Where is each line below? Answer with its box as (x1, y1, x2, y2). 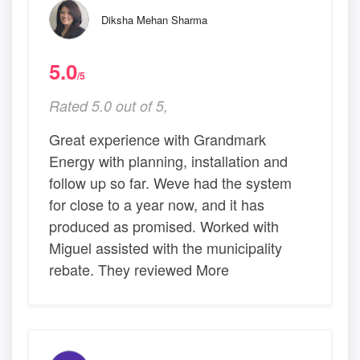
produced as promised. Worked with (49, 215, 279, 237)
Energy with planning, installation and (49, 150, 288, 172)
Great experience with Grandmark (49, 129, 266, 150)
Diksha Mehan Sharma (101, 12, 207, 28)
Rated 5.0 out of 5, (49, 96, 168, 117)
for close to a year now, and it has (49, 194, 264, 215)
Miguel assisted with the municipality (49, 237, 282, 259)
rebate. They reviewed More (49, 259, 229, 280)
